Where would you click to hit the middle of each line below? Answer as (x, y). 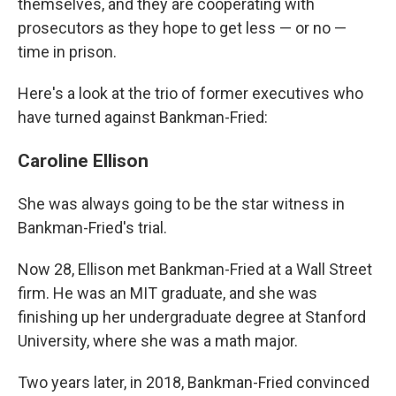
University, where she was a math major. (158, 341)
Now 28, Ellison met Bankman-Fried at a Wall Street (195, 270)
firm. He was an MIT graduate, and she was (168, 293)
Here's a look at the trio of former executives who (190, 94)
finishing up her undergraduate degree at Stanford (192, 317)
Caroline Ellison (83, 161)
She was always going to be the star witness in (181, 204)
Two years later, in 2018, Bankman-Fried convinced (194, 383)
